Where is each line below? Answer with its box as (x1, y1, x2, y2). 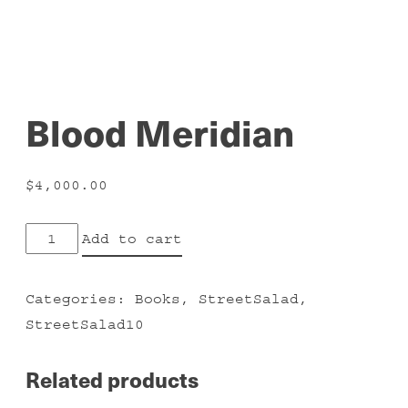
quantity (25, 277, 97, 294)
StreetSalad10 (25, 315, 144, 332)
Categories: (25, 290, 135, 307)
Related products (25, 362, 199, 395)
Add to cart (82, 230, 183, 248)
